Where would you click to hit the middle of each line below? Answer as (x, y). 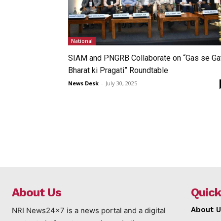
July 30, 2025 (121, 83)
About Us (37, 192)
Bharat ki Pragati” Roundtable (118, 70)
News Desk (83, 83)
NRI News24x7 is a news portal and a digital (89, 210)
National (82, 41)
